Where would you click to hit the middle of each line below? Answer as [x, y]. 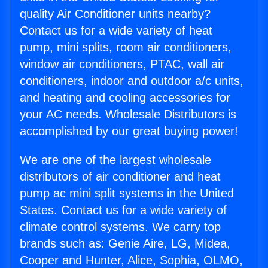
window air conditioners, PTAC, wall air [122, 64]
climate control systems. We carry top [120, 227]
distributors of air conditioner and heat [120, 176]
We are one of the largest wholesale [115, 160]
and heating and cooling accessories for [125, 98]
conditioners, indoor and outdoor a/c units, [132, 81]
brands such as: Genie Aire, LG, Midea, [125, 243]
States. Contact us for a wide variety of [123, 210]
